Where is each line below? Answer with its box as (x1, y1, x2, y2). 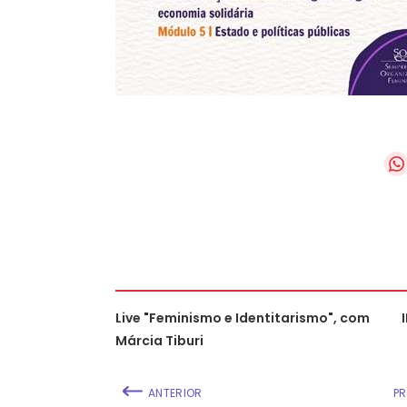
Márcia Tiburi (115, 331, 203, 350)
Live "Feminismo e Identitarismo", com (115, 308, 370, 327)
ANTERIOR (148, 384, 203, 401)
